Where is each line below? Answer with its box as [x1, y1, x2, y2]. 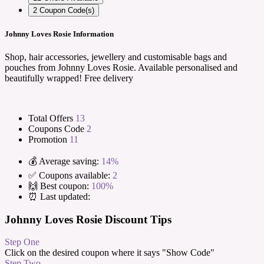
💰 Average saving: [28, 156, 99, 166]
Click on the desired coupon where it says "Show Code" [5, 247, 214, 258]
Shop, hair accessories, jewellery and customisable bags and [5, 51, 227, 62]
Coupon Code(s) [39, 5, 94, 15]
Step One [5, 237, 39, 247]
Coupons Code [28, 123, 87, 134]
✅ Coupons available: [28, 170, 110, 180]
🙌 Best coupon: [28, 180, 89, 191]
